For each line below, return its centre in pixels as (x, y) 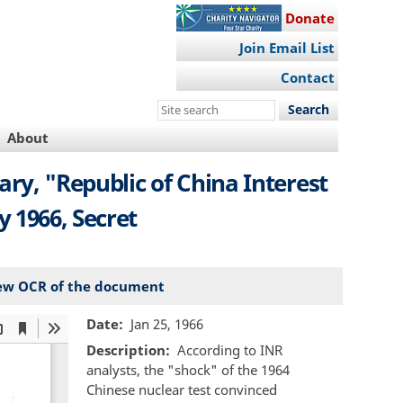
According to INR (229, 350)
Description (126, 350)
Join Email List (287, 48)
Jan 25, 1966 (166, 323)
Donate (309, 18)
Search (180, 108)
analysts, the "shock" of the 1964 (188, 370)
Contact (307, 78)
